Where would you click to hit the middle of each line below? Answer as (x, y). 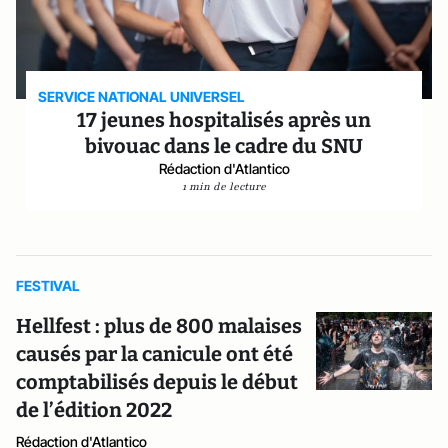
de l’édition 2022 (94, 410)
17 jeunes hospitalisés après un (224, 120)
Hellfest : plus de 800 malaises (159, 326)
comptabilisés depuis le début (157, 382)
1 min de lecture (224, 186)
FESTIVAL (48, 285)
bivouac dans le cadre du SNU (224, 146)
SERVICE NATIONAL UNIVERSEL (142, 96)
